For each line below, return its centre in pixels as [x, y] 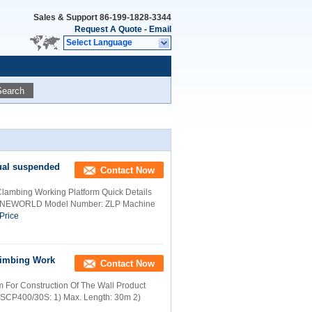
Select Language [99, 42]
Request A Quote [108, 29]
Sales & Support [67, 17]
